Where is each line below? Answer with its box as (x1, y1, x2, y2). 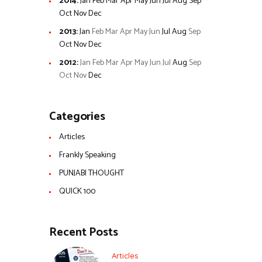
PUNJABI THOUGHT (58, 166, 124, 180)
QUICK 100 (58, 184, 95, 198)
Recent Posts (49, 222, 118, 242)
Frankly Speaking (58, 148, 116, 162)
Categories (49, 106, 105, 126)
